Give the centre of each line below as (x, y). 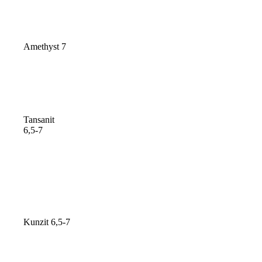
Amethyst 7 (45, 47)
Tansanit (39, 120)
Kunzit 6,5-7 (47, 222)
